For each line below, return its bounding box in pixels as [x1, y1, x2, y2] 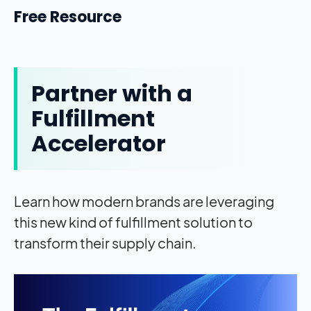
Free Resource [14, 6, 121, 28]
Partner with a [31, 78, 192, 110]
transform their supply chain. [14, 234, 196, 252]
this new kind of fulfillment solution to [14, 213, 253, 231]
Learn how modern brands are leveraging [14, 192, 274, 210]
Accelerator [31, 128, 166, 160]
